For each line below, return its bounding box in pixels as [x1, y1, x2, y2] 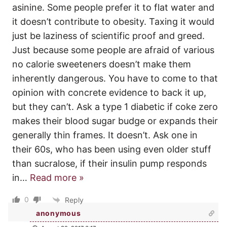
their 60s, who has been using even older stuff [12, 144, 211, 155]
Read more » [30, 172, 84, 183]
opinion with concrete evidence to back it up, [12, 87, 206, 98]
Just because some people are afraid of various [12, 45, 214, 56]
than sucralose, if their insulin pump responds [12, 158, 207, 169]
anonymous [36, 208, 81, 217]
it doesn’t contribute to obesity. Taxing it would [12, 16, 214, 27]
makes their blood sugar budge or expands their [12, 116, 218, 127]
